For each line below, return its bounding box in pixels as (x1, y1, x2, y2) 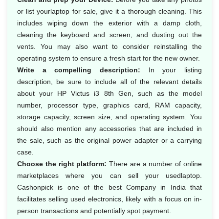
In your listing (140, 66, 202, 74)
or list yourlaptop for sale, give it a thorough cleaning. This (17, 7, 202, 15)
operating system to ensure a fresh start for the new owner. (17, 54, 200, 62)
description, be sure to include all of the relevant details (17, 78, 202, 86)
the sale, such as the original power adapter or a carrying (17, 136, 202, 144)
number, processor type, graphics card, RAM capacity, (17, 101, 202, 109)
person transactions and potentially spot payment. (17, 207, 171, 215)
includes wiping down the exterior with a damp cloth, (17, 19, 202, 27)
